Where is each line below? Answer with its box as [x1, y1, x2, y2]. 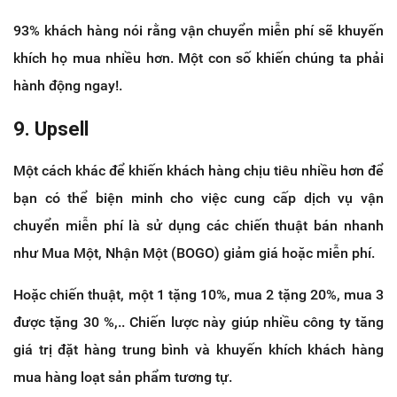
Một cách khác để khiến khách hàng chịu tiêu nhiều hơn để [13, 162, 384, 180]
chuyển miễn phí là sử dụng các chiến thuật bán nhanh [13, 217, 384, 235]
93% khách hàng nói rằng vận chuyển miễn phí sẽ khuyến [13, 22, 384, 40]
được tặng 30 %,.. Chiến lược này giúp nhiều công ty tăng [13, 314, 384, 331]
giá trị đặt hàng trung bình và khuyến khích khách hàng [13, 341, 384, 359]
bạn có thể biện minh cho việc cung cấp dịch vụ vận [13, 190, 384, 207]
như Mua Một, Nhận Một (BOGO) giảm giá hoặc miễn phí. [13, 245, 375, 262]
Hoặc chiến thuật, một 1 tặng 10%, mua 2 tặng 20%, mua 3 [13, 286, 384, 304]
